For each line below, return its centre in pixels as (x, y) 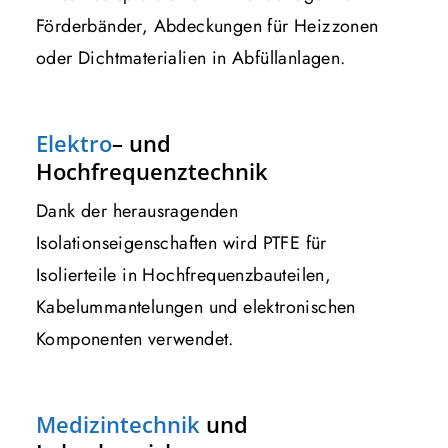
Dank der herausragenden (137, 210)
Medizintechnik (118, 423)
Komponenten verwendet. (135, 338)
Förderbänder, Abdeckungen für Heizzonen (207, 25)
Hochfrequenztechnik (152, 170)
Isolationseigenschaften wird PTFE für (181, 242)
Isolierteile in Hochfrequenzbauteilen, (184, 274)
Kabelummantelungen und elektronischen (196, 306)
